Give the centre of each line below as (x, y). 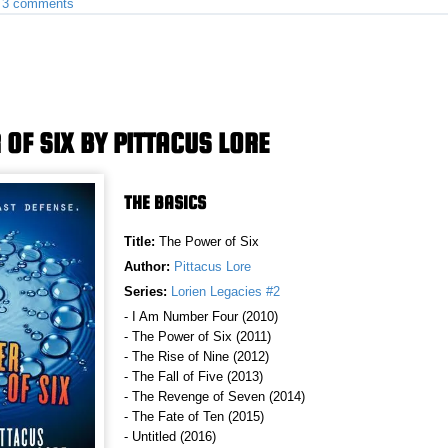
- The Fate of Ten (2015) (194, 416)
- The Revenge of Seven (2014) (214, 396)
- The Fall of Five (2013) (193, 376)
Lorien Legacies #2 (225, 291)
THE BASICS (165, 202)
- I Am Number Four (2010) (201, 316)
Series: (145, 291)
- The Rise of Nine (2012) (196, 356)
